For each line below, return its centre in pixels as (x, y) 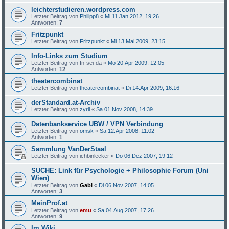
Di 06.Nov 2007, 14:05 (127, 185)
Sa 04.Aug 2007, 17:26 (126, 210)
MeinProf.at (50, 203)
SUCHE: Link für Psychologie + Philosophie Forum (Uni (120, 170)
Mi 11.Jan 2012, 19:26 (132, 16)
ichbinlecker (95, 156)
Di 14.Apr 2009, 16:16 (153, 88)
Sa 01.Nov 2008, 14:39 (125, 109)
